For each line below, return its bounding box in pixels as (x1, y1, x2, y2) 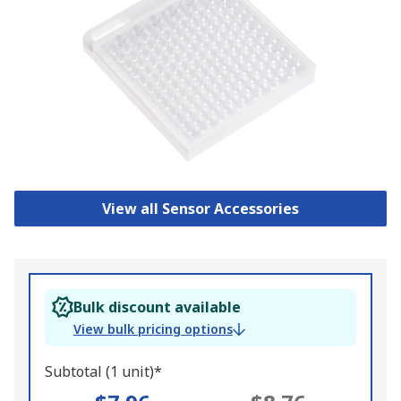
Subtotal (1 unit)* (45, 362, 162, 382)
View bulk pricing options (73, 320, 233, 338)
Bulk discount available (73, 297, 241, 318)
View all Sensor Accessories (101, 199, 299, 219)
